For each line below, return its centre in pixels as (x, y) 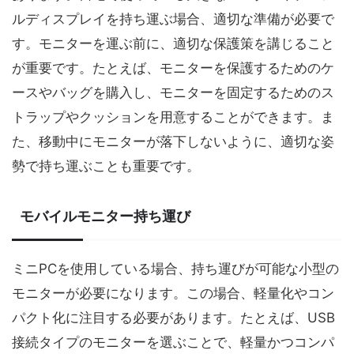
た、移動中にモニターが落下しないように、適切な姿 (173, 141)
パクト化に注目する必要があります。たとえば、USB (173, 318)
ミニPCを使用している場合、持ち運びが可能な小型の (175, 269)
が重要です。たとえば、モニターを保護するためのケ (173, 68)
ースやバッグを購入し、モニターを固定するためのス (173, 92)
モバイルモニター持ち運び (105, 216)
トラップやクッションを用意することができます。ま (173, 117)
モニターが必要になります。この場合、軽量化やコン (173, 293)
